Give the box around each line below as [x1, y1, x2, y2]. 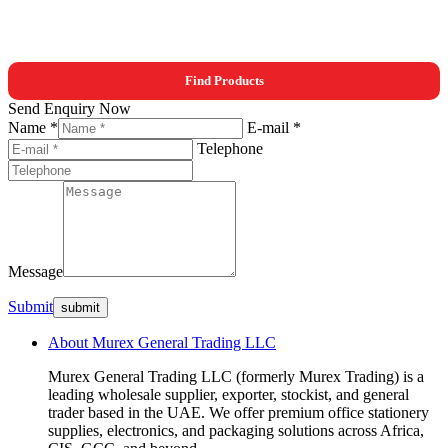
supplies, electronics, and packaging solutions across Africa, [48, 421, 424, 439]
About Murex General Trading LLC [48, 333, 276, 351]
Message [8, 262, 63, 280]
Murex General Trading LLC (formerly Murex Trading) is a [48, 367, 424, 385]
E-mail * [247, 118, 301, 136]
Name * [8, 118, 58, 136]
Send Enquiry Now [8, 99, 131, 117]
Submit [8, 297, 53, 315]
